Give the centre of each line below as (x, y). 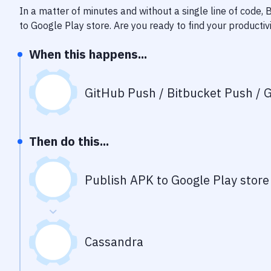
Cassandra (114, 242)
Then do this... (69, 141)
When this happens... (88, 54)
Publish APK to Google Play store (177, 180)
